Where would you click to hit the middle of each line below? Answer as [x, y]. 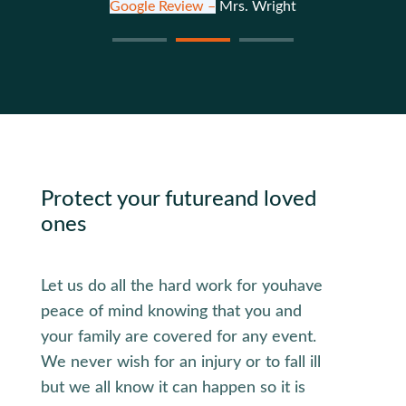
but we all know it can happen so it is [173, 388]
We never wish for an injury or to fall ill [180, 363]
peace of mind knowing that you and [171, 312]
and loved [270, 200]
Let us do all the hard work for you [164, 287]
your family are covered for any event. [178, 338]
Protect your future [132, 200]
